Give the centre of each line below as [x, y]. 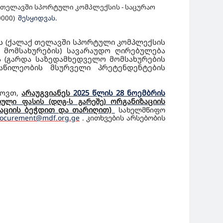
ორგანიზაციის [135, 101]
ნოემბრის [146, 93]
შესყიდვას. [39, 18]
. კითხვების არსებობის [124, 118]
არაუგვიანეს [47, 93]
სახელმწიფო [142, 110]
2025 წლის [95, 93]
